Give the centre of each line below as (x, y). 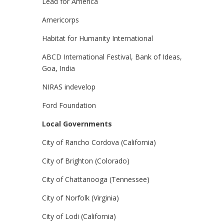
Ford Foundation (69, 105)
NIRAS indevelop (69, 87)
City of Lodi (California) (79, 216)
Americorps (60, 20)
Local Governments (77, 124)
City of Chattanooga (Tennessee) (96, 179)
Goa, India (58, 68)
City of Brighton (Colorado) (86, 161)
